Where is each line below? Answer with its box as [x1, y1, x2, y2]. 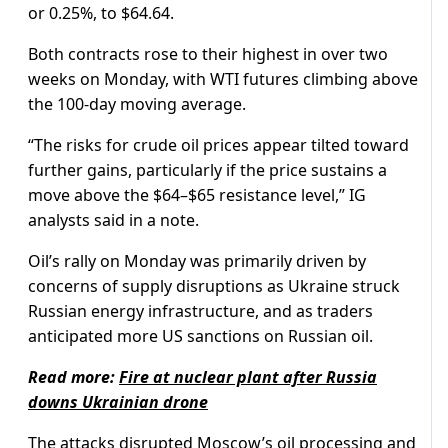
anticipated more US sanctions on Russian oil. [28, 325, 373, 348]
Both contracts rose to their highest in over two [28, 43, 388, 66]
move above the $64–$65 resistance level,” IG [28, 184, 366, 207]
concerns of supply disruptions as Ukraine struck [28, 275, 400, 298]
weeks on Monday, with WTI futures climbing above [28, 68, 418, 91]
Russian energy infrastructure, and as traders [28, 300, 373, 323]
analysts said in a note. [28, 209, 199, 232]
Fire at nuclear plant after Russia [119, 366, 377, 389]
